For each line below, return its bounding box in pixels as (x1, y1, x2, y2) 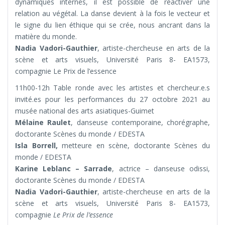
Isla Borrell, (15, 141, 58, 151)
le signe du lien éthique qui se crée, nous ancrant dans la (15, 20, 210, 30)
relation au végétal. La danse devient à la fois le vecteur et (15, 9, 210, 19)
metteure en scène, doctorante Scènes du (57, 141, 210, 151)
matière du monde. (15, 32, 77, 42)
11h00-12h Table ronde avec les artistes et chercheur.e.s (15, 83, 210, 93)
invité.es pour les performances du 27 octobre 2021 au (15, 94, 210, 104)
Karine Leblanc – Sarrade (15, 164, 113, 174)
